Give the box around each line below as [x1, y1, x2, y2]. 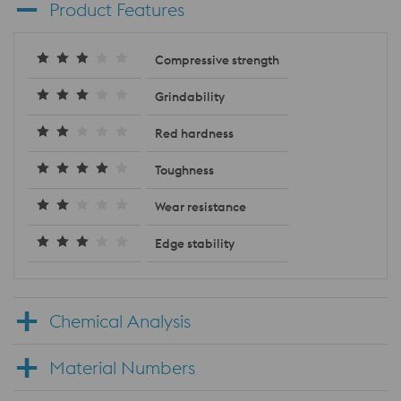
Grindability [155, 89, 225, 106]
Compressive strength [155, 52, 279, 69]
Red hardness [155, 125, 234, 142]
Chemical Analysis [49, 310, 191, 333]
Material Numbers [49, 356, 195, 380]
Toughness [155, 162, 214, 179]
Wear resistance [155, 199, 246, 216]
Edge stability [155, 235, 235, 252]
